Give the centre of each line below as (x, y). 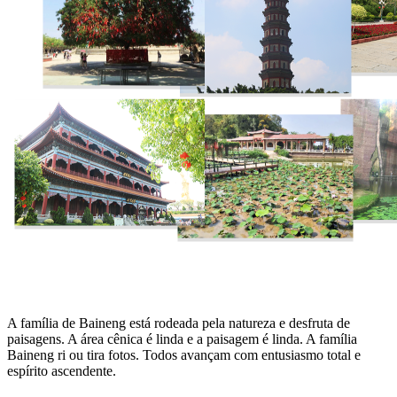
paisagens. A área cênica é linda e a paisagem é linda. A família (182, 339)
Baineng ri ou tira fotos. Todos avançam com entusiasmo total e (184, 354)
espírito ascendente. (62, 370)
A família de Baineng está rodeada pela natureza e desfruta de (179, 323)
